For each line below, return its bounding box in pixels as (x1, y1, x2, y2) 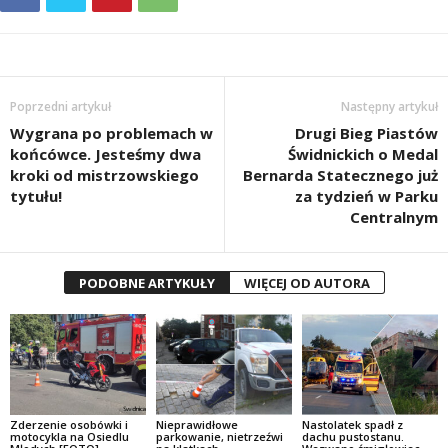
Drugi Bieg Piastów (295, 122, 438, 143)
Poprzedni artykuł (10, 97, 111, 115)
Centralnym (350, 206, 438, 227)
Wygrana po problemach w (10, 122, 213, 143)
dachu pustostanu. (301, 429, 404, 445)
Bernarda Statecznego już (243, 164, 438, 185)
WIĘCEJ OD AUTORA (243, 273, 370, 292)
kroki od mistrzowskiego (10, 164, 199, 185)
